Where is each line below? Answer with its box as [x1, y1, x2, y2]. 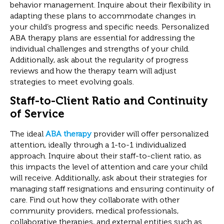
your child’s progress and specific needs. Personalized [10, 22, 209, 32]
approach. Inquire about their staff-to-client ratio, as [10, 151, 201, 161]
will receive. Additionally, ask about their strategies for [10, 173, 207, 183]
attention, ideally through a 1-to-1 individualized [10, 140, 186, 150]
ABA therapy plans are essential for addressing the [10, 33, 195, 43]
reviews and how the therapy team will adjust [10, 66, 176, 76]
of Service [10, 107, 64, 121]
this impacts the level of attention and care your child [10, 162, 207, 172]
